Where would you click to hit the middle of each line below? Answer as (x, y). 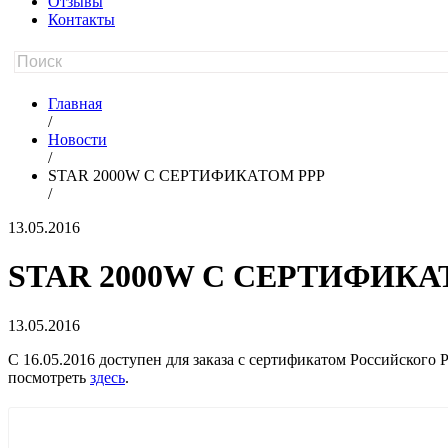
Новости (77, 139)
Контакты (81, 19)
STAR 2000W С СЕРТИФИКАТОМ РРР (186, 175)
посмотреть (49, 377)
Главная (75, 103)
